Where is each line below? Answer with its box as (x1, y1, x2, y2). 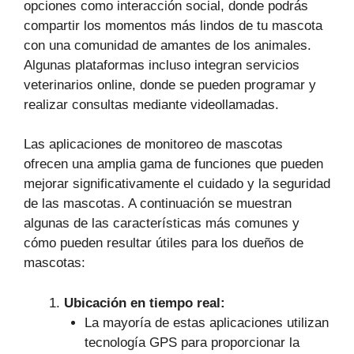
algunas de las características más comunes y (24, 216, 299, 232)
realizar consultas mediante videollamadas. (24, 96, 279, 112)
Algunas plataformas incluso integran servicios (24, 57, 299, 73)
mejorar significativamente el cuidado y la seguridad (24, 176, 330, 192)
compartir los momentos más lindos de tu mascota (24, 17, 322, 33)
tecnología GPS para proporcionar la (84, 334, 299, 350)
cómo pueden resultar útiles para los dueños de (24, 235, 303, 251)
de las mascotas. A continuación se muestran (24, 196, 292, 212)
